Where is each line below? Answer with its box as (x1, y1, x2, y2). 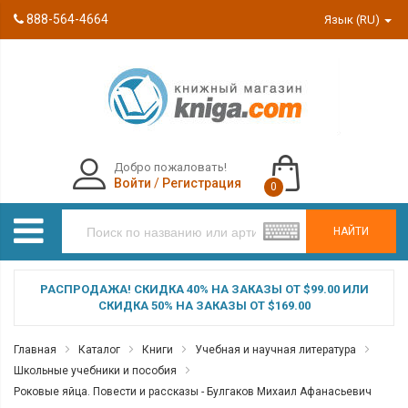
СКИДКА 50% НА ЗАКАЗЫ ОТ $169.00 (97, 299, 311, 312)
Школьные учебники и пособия (14, 364, 177, 377)
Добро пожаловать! (113, 160, 227, 174)
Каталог (78, 343, 120, 356)
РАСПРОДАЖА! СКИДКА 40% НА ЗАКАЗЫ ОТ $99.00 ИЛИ (39, 282, 369, 296)
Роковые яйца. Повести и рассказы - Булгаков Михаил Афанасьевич (14, 385, 372, 398)
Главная (14, 343, 56, 356)
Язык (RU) (324, 13, 383, 26)
